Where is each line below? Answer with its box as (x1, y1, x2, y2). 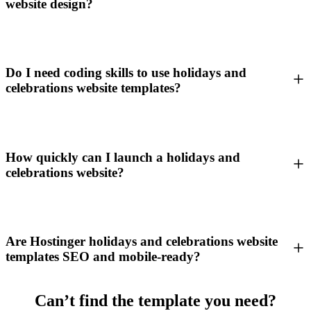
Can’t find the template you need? (35, 291, 276, 310)
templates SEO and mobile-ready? (6, 249, 201, 264)
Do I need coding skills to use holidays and (6, 65, 246, 81)
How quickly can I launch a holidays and (6, 149, 240, 165)
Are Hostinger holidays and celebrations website (6, 234, 278, 249)
